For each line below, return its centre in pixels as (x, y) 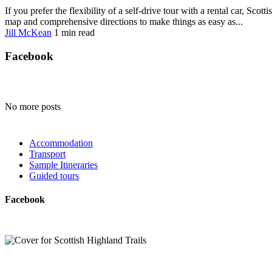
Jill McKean (28, 33)
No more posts (33, 106)
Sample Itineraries (63, 165)
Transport (47, 154)
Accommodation (61, 143)
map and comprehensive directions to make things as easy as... (124, 22)
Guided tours (54, 175)
